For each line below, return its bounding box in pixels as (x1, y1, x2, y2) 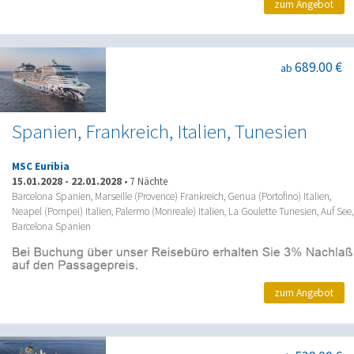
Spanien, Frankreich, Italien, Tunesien (12, 119, 307, 144)
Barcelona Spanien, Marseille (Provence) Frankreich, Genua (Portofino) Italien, (12, 189, 331, 203)
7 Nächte (130, 174, 168, 188)
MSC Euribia (12, 159, 70, 173)
